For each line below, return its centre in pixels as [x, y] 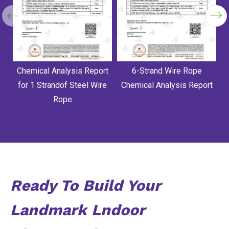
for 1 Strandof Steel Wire [62, 85]
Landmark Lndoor [78, 210]
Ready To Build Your [86, 186]
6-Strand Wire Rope [167, 71]
